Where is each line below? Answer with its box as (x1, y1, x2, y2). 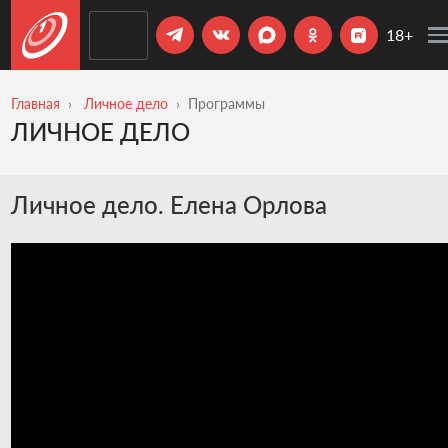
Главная (10, 95, 60, 112)
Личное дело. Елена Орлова (10, 189, 327, 219)
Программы (187, 95, 265, 112)
